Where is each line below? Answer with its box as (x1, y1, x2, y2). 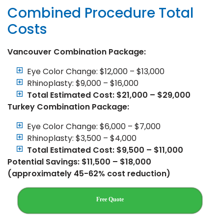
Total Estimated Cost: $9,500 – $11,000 (27, 144, 183, 156)
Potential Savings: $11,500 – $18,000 (7, 156, 151, 167)
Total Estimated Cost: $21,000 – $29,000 (27, 89, 191, 101)
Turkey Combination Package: (7, 101, 129, 112)
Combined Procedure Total (7, 3, 193, 23)
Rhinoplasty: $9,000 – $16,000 (27, 77, 138, 89)
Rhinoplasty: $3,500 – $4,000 (27, 132, 137, 144)
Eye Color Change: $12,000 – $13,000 (27, 65, 165, 77)
